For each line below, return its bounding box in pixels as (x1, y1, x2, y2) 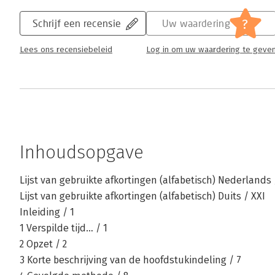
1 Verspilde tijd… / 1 (20, 222, 107, 234)
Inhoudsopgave (20, 141, 144, 164)
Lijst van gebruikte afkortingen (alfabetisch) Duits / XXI (20, 190, 265, 203)
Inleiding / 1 (20, 206, 74, 219)
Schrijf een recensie (33, 17, 122, 29)
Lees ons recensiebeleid (20, 45, 112, 55)
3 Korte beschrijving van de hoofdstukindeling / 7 (20, 254, 241, 266)
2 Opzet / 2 (20, 238, 67, 250)
